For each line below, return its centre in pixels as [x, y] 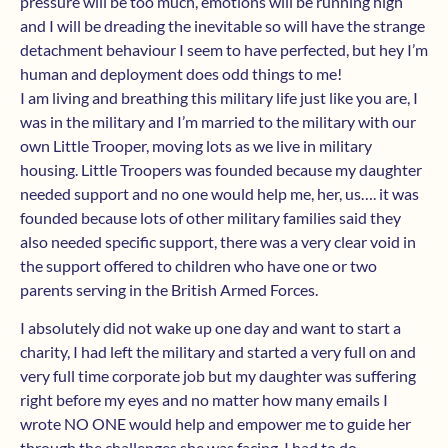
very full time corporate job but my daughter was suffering [218, 376]
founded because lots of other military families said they [210, 218]
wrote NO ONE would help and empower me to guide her [215, 424]
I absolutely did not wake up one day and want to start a [210, 328]
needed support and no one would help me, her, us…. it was [219, 194]
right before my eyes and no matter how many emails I [204, 400]
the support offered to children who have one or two [198, 266]
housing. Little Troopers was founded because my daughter [221, 170]
